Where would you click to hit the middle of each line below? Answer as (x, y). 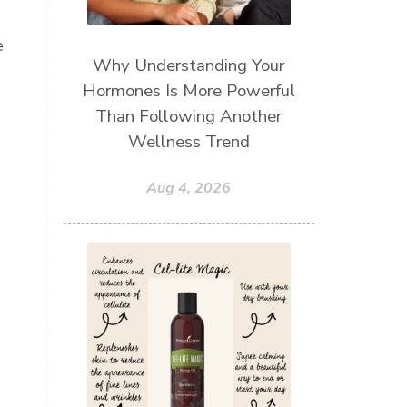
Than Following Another (189, 117)
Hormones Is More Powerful (189, 91)
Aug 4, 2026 (189, 189)
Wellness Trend (189, 142)
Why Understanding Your (189, 66)
